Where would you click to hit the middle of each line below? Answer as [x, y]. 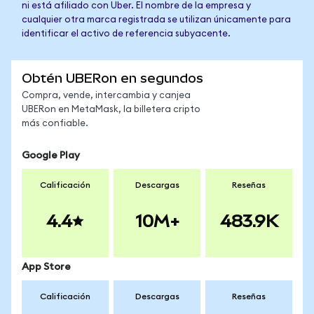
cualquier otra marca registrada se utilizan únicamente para [156, 20]
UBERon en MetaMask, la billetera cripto [111, 110]
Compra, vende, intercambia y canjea [106, 96]
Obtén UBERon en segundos [112, 78]
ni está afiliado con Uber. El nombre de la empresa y [136, 6]
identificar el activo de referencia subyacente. [126, 34]
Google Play [51, 156]
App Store [46, 267]
